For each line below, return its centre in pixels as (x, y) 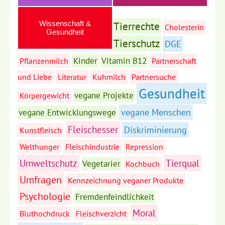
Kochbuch (143, 164)
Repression (144, 147)
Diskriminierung (155, 130)
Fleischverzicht (101, 214)
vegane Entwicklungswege (67, 113)
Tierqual (183, 163)
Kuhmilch (109, 77)
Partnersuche (154, 77)
